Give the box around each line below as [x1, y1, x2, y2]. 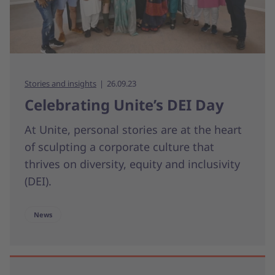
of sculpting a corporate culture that [25, 139, 214, 155]
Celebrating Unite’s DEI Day [25, 95, 224, 115]
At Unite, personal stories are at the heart [25, 122, 242, 137]
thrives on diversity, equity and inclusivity [25, 157, 240, 172]
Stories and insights [25, 78, 96, 90]
